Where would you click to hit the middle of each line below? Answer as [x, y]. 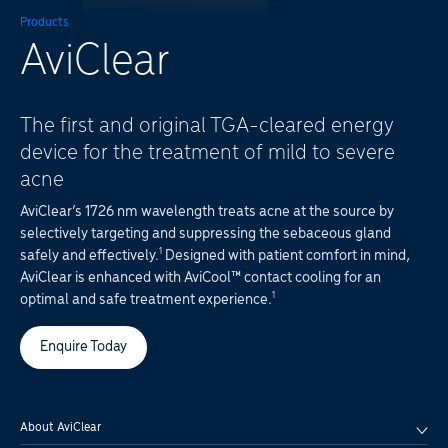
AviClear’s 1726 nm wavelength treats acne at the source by [207, 211]
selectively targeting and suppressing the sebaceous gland [205, 233]
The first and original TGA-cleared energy [207, 126]
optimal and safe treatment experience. [146, 299]
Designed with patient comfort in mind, [286, 255]
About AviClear [60, 428]
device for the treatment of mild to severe [207, 153]
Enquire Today [83, 346]
